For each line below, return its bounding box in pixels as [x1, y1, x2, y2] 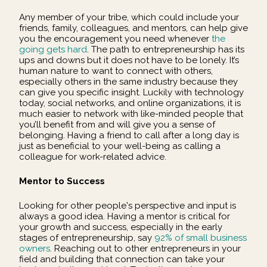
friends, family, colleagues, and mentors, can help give [19, 22, 248, 33]
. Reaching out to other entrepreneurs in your [50, 243, 241, 254]
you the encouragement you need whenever [19, 33, 212, 44]
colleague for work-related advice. [19, 151, 169, 162]
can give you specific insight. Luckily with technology [19, 86, 244, 98]
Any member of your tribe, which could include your [19, 11, 239, 23]
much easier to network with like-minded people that [19, 108, 243, 119]
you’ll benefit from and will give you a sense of [19, 119, 215, 130]
